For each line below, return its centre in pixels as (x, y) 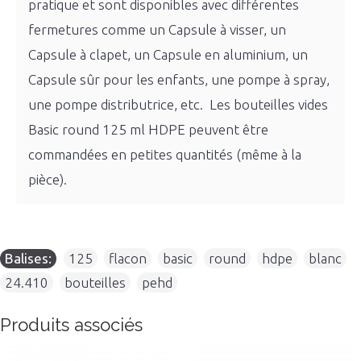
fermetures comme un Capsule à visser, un (157, 29)
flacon (128, 258)
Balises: (28, 258)
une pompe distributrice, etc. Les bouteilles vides (178, 104)
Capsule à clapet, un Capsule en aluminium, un (168, 54)
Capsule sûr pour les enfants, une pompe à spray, (179, 79)
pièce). (48, 179)
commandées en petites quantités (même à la (165, 154)
